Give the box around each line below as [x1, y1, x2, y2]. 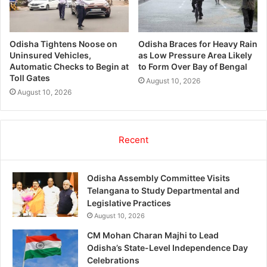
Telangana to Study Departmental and [87, 185, 240, 196]
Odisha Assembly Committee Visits [87, 173, 230, 184]
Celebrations [87, 255, 139, 266]
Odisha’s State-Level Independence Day [87, 243, 248, 253]
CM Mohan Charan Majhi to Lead [87, 230, 219, 241]
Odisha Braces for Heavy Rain [138, 39, 257, 49]
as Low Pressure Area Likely [138, 50, 252, 61]
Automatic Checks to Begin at [10, 61, 129, 72]
